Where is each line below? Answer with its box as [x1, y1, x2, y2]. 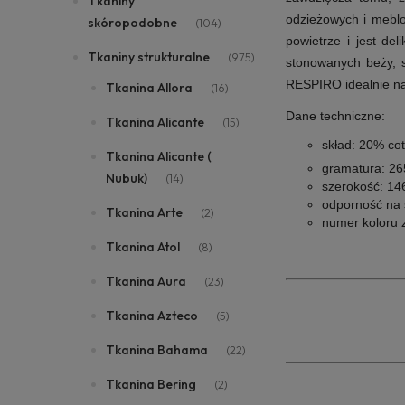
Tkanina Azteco [106, 307, 198, 324]
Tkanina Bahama [106, 342, 208, 358]
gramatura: [322, 160, 385, 175]
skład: [322, 137, 355, 152]
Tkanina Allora [106, 80, 193, 96]
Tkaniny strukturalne [88, 49, 210, 65]
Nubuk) [106, 170, 147, 186]
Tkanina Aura [106, 273, 186, 289]
